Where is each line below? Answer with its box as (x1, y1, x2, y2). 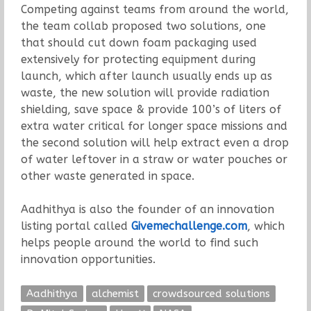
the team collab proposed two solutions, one (20, 19, 266, 33)
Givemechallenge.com (131, 219, 247, 233)
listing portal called (20, 219, 131, 233)
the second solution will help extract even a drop (20, 136, 289, 150)
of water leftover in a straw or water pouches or (20, 153, 287, 167)
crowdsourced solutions (152, 287, 270, 301)
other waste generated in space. (20, 169, 194, 183)
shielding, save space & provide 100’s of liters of (20, 103, 281, 117)
